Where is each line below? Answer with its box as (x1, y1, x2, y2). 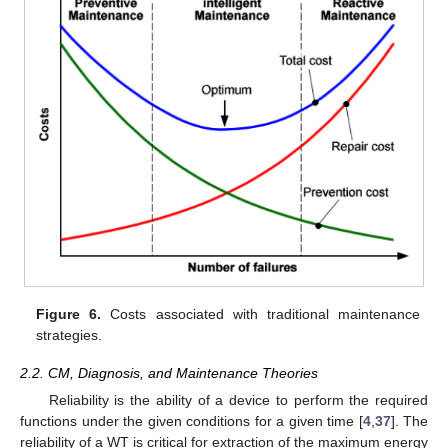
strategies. (36, 326, 103, 343)
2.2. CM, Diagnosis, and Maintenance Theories (20, 365, 318, 382)
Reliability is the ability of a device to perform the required (48, 392, 428, 409)
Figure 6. (36, 305, 102, 322)
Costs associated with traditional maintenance (101, 305, 420, 322)
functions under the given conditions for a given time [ (20, 413, 363, 430)
